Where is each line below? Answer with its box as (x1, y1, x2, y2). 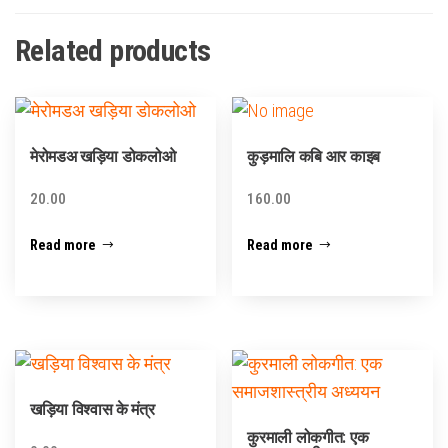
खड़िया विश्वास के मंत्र (30, 399, 155, 419)
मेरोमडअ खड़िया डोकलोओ (30, 147, 176, 167)
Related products (15, 33, 211, 69)
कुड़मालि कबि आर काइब (247, 147, 380, 167)
